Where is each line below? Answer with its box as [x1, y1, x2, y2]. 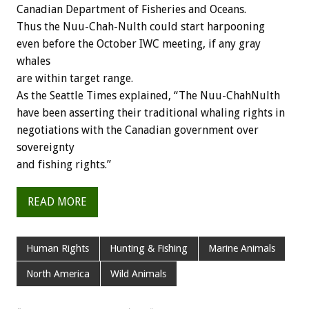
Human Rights [26, 243, 90, 255]
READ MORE [28, 195, 87, 209]
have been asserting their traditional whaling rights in [17, 106, 285, 119]
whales [17, 54, 50, 68]
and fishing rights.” [17, 157, 111, 171]
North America [26, 268, 90, 279]
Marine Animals [208, 243, 275, 255]
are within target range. [17, 71, 133, 85]
